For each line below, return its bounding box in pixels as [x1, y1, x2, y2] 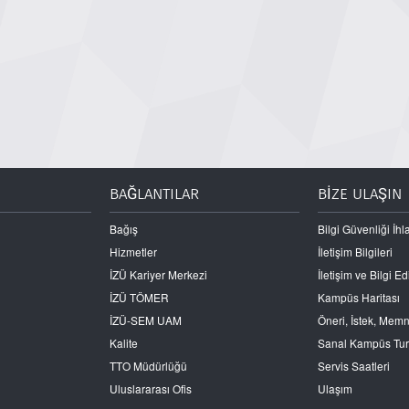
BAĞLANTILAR [109, 184, 199, 204]
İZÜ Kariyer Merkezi [109, 267, 207, 283]
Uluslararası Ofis [109, 381, 192, 397]
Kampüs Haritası [318, 289, 401, 306]
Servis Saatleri [318, 358, 391, 374]
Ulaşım [318, 381, 353, 397]
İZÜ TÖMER [109, 289, 169, 306]
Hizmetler [109, 244, 157, 260]
